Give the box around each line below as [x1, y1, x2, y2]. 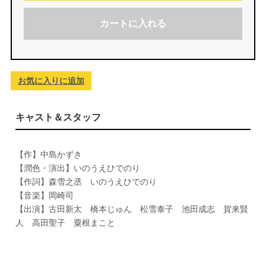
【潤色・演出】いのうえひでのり [15, 163, 140, 173]
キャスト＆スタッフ [15, 112, 101, 122]
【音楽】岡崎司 [15, 191, 74, 200]
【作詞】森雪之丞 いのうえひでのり [15, 177, 157, 186]
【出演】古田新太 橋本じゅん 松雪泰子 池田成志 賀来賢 [15, 204, 248, 214]
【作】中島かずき [15, 150, 82, 159]
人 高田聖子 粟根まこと [15, 218, 115, 227]
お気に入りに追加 [17, 76, 84, 85]
